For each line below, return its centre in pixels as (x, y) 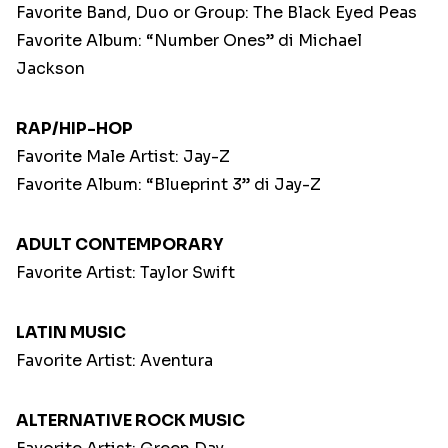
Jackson (50, 69)
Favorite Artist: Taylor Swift (125, 273)
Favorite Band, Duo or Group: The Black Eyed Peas (216, 13)
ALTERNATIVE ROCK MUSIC (130, 421)
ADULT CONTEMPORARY (119, 245)
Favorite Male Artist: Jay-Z (123, 157)
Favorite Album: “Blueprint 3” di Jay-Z (168, 185)
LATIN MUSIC (71, 333)
